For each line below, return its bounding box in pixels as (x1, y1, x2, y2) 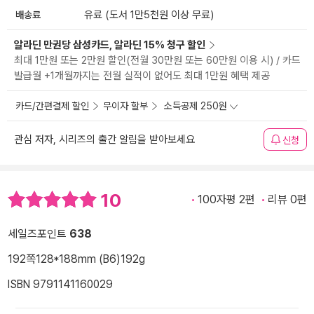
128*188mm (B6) (36, 252, 121, 266)
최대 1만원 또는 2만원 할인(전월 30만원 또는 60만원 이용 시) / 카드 (14, 54, 301, 67)
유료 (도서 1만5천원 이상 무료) (84, 8, 214, 22)
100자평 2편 (198, 193, 255, 207)
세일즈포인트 (8, 226, 69, 240)
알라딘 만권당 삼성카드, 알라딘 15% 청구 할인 (14, 39, 205, 52)
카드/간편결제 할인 (15, 100, 89, 112)
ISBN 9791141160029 (8, 277, 113, 291)
